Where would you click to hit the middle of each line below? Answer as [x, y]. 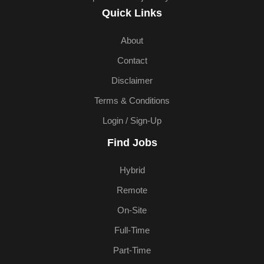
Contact [132, 61]
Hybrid [132, 171]
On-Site [132, 211]
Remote [132, 191]
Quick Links [132, 13]
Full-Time [132, 231]
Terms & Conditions [132, 101]
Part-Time [132, 251]
